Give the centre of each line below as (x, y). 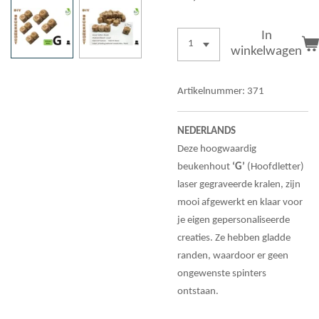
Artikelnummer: (211, 91)
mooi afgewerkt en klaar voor (240, 202)
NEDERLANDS (206, 131)
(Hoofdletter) (274, 167)
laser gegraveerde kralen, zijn (239, 184)
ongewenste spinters (222, 273)
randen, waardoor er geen (233, 256)
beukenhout (205, 167)
